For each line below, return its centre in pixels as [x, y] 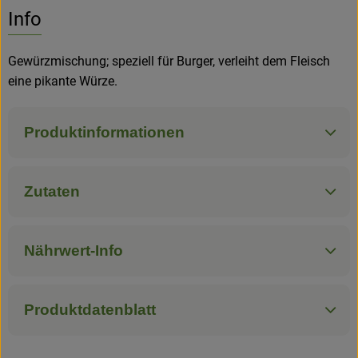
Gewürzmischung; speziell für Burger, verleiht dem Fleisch [169, 61]
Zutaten [52, 191]
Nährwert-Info [74, 250]
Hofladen [50, 32]
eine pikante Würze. [63, 81]
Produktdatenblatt [90, 309]
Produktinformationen [104, 132]
